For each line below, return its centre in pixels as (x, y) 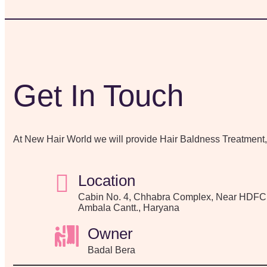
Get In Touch (98, 96)
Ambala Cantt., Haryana (129, 208)
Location (107, 181)
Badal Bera (111, 250)
